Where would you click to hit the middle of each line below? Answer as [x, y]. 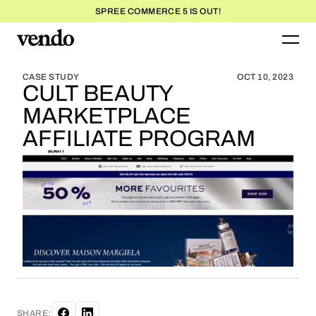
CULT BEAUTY [98, 93]
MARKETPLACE [107, 116]
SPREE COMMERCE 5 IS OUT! [158, 11]
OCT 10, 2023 [265, 77]
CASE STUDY [51, 77]
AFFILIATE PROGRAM [139, 139]
